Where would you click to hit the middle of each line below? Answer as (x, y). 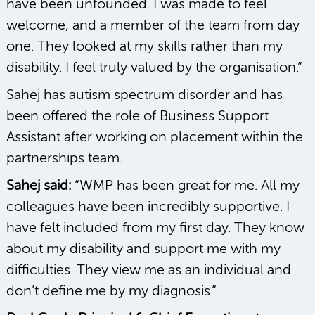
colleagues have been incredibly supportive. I (148, 207)
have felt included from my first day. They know (155, 228)
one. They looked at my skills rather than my (144, 46)
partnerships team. (64, 158)
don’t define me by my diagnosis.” (111, 291)
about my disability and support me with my (143, 249)
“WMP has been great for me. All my (185, 186)
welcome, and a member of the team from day (153, 25)
